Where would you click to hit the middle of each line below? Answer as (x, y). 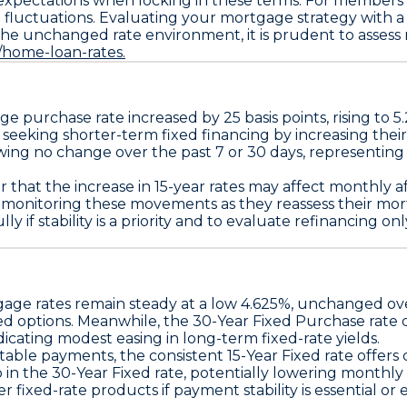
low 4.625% (251, 303)
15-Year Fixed (274, 355)
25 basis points (275, 117)
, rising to (360, 117)
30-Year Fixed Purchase (279, 321)
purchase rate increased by (121, 117)
